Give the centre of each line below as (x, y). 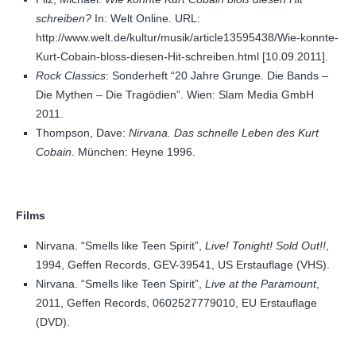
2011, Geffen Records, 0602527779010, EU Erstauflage (176, 303)
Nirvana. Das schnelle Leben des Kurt (224, 133)
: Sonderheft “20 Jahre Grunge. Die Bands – (217, 75)
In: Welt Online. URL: (146, 18)
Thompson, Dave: (82, 133)
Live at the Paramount (261, 284)
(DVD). (53, 322)
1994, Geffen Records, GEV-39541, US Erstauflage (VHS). (183, 265)
